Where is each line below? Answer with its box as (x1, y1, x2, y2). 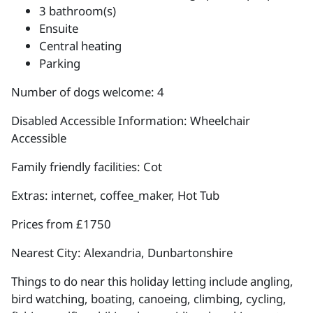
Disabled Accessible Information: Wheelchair (11, 112, 250, 129)
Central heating (39, 38, 122, 54)
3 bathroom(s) (39, 3, 116, 20)
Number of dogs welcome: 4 (11, 84, 164, 101)
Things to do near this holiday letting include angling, (11, 273, 293, 290)
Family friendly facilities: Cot (11, 159, 162, 175)
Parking (39, 55, 80, 72)
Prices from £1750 (11, 216, 111, 233)
